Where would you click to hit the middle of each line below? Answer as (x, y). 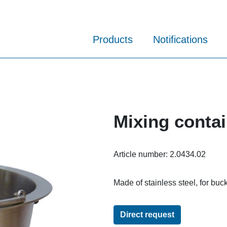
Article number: (142, 154)
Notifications (180, 40)
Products (113, 40)
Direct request (147, 214)
